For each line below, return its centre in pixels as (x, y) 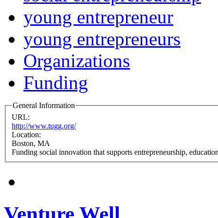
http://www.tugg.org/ (44, 126)
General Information (44, 106)
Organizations (77, 61)
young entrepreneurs (102, 39)
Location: (27, 134)
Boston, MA (31, 143)
